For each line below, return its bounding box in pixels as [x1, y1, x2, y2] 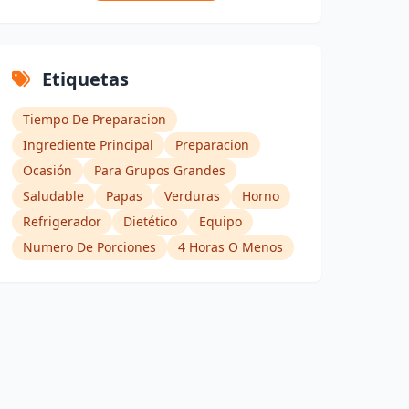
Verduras [164, 187, 221, 205]
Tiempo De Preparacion [23, 110, 167, 129]
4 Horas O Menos [178, 238, 284, 257]
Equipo [199, 213, 243, 231]
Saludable [23, 187, 85, 205]
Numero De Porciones [23, 238, 157, 257]
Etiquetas [37, 67, 130, 92]
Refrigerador [23, 213, 102, 231]
